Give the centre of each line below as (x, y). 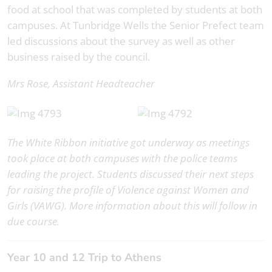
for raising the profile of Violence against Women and (128, 190)
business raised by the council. (80, 56)
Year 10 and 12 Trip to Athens (87, 258)
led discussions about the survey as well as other (121, 41)
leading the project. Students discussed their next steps (131, 174)
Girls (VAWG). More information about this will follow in (132, 206)
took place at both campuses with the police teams (122, 158)
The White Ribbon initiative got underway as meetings (128, 143)
